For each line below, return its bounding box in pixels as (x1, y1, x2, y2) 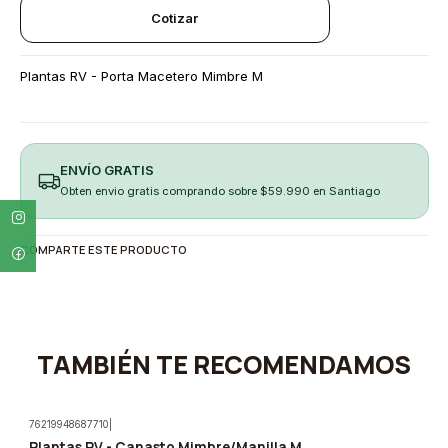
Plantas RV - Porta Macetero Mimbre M (19, 68, 263, 85)
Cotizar (151, 9, 199, 26)
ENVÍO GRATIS (59, 161, 154, 178)
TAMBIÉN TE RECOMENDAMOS (37, 346, 411, 382)
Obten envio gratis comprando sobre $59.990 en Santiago (59, 183, 380, 198)
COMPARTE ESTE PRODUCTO (19, 241, 187, 257)
